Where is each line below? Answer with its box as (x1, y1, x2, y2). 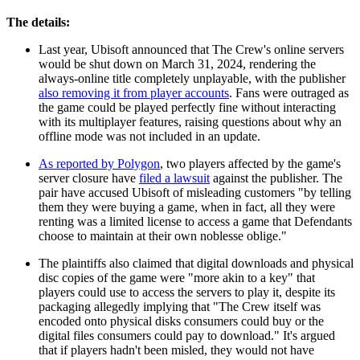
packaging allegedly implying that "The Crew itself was (39, 299, 321, 313)
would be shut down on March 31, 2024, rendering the (39, 56, 316, 71)
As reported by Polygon (39, 156, 160, 170)
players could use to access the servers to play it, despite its (39, 284, 335, 299)
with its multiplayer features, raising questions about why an (39, 114, 342, 129)
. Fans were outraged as (229, 85, 349, 100)
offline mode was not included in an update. (39, 129, 260, 143)
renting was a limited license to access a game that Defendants (39, 214, 352, 228)
